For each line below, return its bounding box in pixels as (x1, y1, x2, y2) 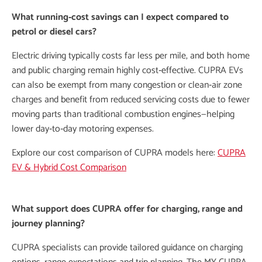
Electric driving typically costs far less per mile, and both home (12, 48, 250, 64)
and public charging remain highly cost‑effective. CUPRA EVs (12, 63, 243, 78)
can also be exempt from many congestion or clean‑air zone (12, 77, 242, 93)
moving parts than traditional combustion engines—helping (12, 106, 235, 122)
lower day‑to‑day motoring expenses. (12, 121, 154, 137)
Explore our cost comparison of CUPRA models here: (12, 145, 218, 161)
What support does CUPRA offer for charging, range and (12, 201, 243, 217)
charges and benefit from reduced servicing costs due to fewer (12, 92, 250, 108)
